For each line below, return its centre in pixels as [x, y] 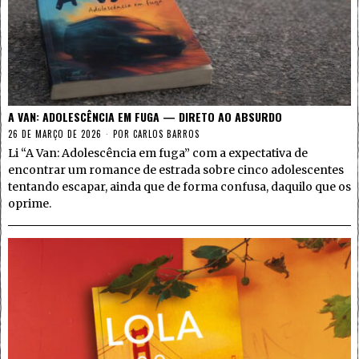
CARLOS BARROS [166, 134]
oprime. [30, 204]
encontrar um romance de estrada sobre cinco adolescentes [176, 170]
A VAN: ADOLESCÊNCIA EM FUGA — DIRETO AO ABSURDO [145, 117]
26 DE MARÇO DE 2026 [55, 134]
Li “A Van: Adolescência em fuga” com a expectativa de [158, 153]
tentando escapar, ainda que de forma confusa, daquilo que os [179, 187]
